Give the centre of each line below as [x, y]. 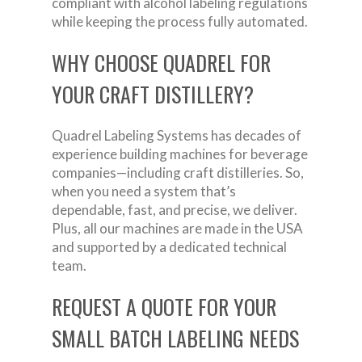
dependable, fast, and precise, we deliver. [175, 209]
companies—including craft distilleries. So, [178, 172]
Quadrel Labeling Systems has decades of [177, 135]
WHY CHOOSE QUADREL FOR [161, 62]
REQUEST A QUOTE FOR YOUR [164, 306]
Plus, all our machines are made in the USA [177, 228]
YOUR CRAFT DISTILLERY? [153, 94]
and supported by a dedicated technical [169, 246]
